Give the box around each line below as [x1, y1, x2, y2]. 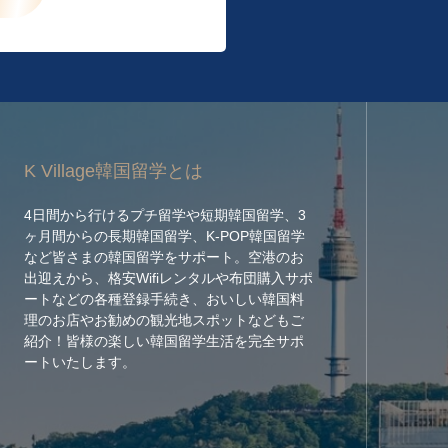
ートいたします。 [23, 354, 136, 370]
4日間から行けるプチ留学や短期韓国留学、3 [23, 207, 306, 223]
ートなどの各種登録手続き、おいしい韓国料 [23, 291, 304, 307]
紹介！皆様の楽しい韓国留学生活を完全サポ [23, 333, 304, 349]
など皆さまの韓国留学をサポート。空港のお [23, 249, 304, 265]
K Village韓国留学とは [23, 161, 203, 181]
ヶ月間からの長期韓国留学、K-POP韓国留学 [23, 228, 305, 244]
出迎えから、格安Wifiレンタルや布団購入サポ [23, 270, 313, 286]
